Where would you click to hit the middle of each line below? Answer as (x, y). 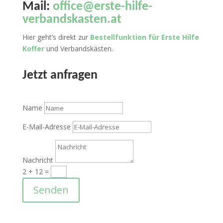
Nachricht (38, 160)
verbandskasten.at (72, 20)
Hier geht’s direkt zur (56, 37)
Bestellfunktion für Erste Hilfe (144, 37)
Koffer (33, 49)
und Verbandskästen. (78, 49)
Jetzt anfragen (60, 76)
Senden (51, 190)
